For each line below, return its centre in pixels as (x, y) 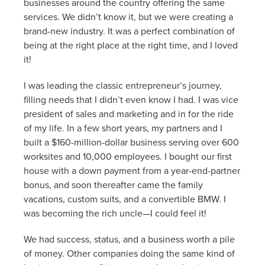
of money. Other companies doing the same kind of (129, 253)
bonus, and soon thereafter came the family (113, 184)
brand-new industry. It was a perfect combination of (129, 30)
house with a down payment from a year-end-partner (132, 170)
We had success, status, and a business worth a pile (129, 239)
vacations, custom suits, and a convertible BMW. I (125, 198)
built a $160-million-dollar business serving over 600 (131, 142)
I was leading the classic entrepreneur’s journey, (123, 85)
